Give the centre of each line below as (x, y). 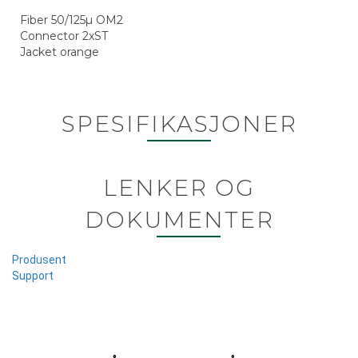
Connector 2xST (64, 36)
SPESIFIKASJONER (179, 124)
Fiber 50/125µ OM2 (72, 20)
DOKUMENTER (179, 220)
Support (33, 276)
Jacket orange (60, 52)
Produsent (39, 260)
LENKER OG (179, 188)
